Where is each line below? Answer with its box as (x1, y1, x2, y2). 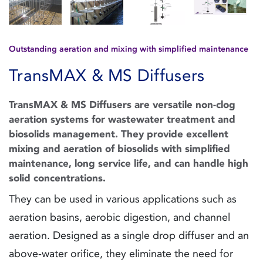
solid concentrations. (9, 172, 106, 184)
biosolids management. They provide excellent (9, 128, 228, 140)
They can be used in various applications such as (9, 193, 237, 206)
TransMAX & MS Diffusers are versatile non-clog (9, 99, 235, 111)
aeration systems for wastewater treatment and (9, 113, 235, 126)
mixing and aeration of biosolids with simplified (9, 143, 230, 155)
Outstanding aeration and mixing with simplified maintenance (9, 44, 248, 55)
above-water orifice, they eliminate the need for (9, 247, 233, 261)
